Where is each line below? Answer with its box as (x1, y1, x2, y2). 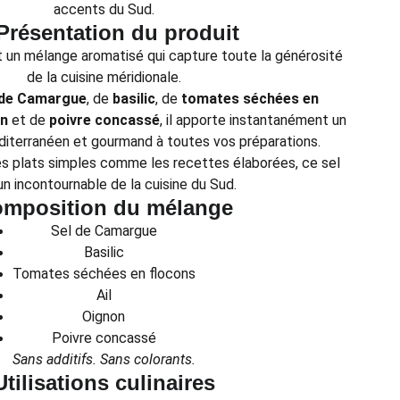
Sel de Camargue (50, 222, 157, 239)
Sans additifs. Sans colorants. (12, 351, 196, 368)
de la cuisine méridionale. (26, 69, 181, 86)
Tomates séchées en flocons (12, 265, 196, 282)
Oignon (82, 308, 125, 325)
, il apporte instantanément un (159, 112, 346, 129)
